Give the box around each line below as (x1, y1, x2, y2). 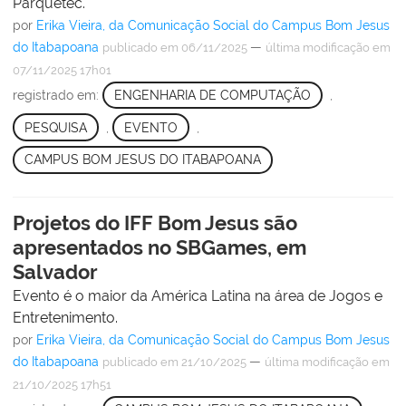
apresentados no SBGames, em (13, 235, 306, 259)
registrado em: (13, 88, 102, 103)
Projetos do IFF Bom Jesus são (13, 210, 297, 235)
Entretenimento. (13, 308, 118, 326)
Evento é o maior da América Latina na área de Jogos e (13, 286, 382, 304)
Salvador (13, 259, 98, 284)
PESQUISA (24, 120, 87, 135)
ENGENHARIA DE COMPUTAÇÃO (113, 88, 311, 103)
